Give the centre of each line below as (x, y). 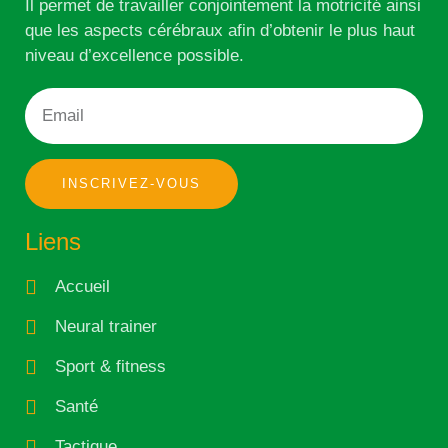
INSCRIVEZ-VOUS (131, 184)
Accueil (82, 287)
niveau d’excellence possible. (134, 56)
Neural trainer (106, 327)
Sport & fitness (110, 367)
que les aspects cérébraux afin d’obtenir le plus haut (220, 31)
